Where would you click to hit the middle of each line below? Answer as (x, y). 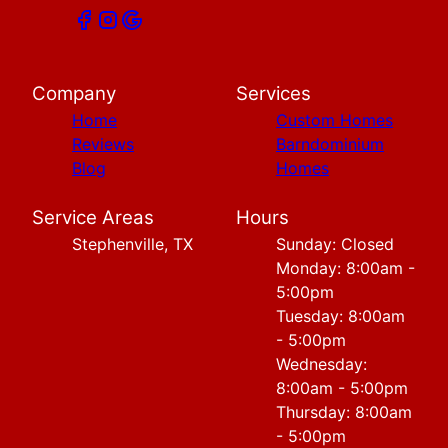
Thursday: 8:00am (344, 412)
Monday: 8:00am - (345, 268)
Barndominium (330, 144)
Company (74, 94)
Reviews (103, 144)
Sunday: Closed (335, 244)
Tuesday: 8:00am (340, 316)
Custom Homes (334, 120)
